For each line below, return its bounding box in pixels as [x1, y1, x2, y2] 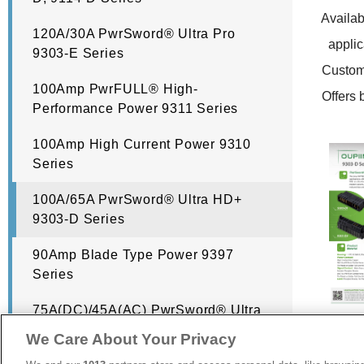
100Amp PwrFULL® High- [32, 82, 198, 97]
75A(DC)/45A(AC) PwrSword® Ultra [32, 303, 262, 318]
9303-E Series [32, 46, 124, 61]
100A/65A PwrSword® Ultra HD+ [32, 193, 242, 207]
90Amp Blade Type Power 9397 [32, 248, 234, 262]
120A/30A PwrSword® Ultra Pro [32, 27, 236, 41]
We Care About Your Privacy [26, 331, 236, 348]
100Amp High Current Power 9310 [32, 137, 252, 152]
